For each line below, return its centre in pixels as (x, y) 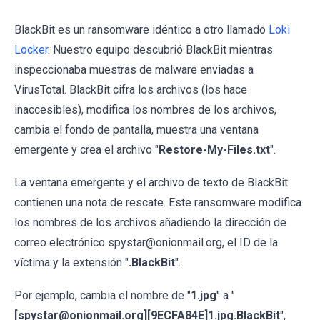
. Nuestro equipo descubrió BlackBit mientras (160, 50)
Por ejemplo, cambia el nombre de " (102, 295)
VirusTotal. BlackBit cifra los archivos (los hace (131, 90)
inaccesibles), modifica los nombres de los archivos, (145, 110)
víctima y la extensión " (71, 262)
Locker (31, 50)
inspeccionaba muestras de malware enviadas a (134, 70)
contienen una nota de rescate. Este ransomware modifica (158, 202)
